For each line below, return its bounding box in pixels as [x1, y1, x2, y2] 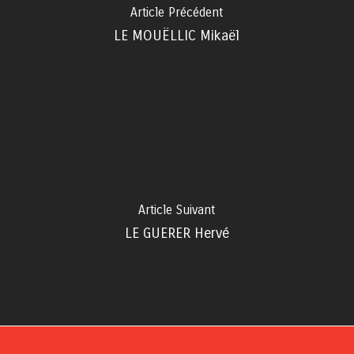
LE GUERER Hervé [124, 224, 229, 242]
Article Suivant [138, 202, 216, 217]
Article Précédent [130, 5, 224, 20]
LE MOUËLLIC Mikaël [114, 27, 240, 44]
